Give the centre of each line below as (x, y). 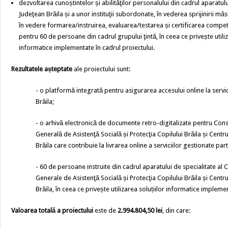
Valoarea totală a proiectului (52, 210)
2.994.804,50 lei (139, 210)
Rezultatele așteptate (42, 69)
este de (105, 210)
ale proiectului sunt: (102, 69)
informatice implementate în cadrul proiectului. (87, 48)
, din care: (177, 210)
